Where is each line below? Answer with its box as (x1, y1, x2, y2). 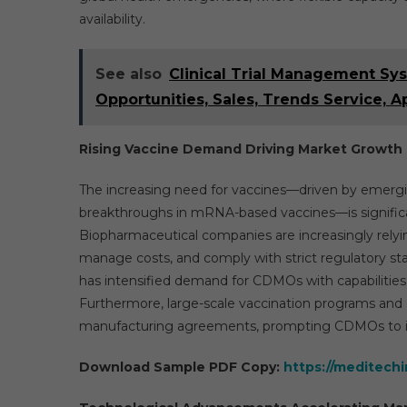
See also (95, 65, 162, 83)
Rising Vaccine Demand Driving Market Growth (79, 141, 402, 157)
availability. (79, 11, 145, 27)
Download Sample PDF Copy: (79, 359, 283, 375)
